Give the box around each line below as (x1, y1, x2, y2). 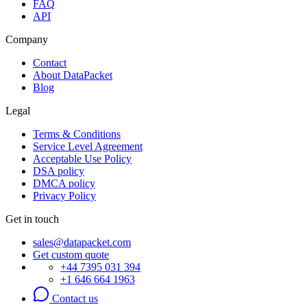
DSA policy (33, 164, 84, 177)
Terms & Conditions (33, 127, 121, 140)
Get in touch (5, 212, 59, 225)
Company (5, 33, 48, 45)
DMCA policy (33, 177, 95, 189)
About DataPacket (33, 69, 112, 81)
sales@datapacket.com (33, 236, 131, 248)
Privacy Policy (33, 189, 96, 201)
